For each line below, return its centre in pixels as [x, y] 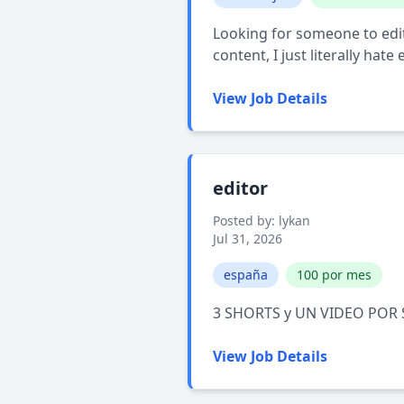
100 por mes [334, 275]
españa [246, 275]
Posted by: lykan [262, 220]
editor [240, 188]
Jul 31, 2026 [248, 239]
